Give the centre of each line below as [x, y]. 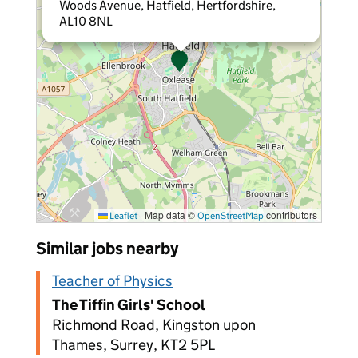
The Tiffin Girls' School [129, 305]
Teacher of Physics [112, 281]
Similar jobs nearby [107, 249]
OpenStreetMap [231, 215]
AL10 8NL [86, 21]
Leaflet [123, 215]
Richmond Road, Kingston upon [154, 325]
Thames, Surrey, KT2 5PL [133, 345]
